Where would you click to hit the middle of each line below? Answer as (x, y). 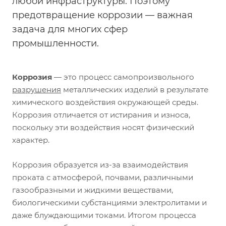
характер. (31, 140)
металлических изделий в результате (135, 90)
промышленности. (55, 43)
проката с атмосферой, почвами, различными (103, 177)
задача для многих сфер (70, 29)
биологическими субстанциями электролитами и (109, 203)
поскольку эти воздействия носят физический (103, 127)
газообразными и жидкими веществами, (93, 190)
